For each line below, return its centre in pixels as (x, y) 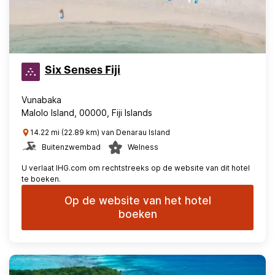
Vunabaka (41, 100)
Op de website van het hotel (137, 201)
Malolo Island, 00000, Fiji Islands (87, 113)
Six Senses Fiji (83, 70)
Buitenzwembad (71, 147)
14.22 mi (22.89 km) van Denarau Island (100, 132)
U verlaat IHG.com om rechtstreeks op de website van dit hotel (136, 168)
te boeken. (41, 179)
